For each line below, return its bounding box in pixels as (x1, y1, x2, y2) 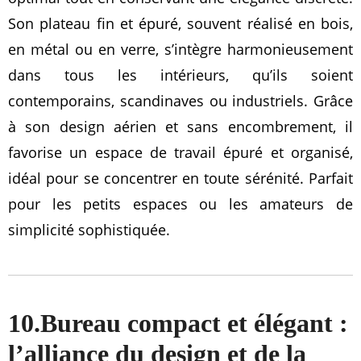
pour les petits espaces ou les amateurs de (8, 194, 353, 214)
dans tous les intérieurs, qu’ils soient (8, 65, 353, 85)
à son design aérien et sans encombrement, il (8, 117, 353, 137)
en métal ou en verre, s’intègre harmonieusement (8, 39, 353, 60)
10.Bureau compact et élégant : (8, 309, 348, 338)
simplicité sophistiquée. (8, 220, 170, 240)
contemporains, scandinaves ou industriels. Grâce (8, 91, 353, 111)
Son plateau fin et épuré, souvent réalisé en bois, (8, 14, 353, 34)
